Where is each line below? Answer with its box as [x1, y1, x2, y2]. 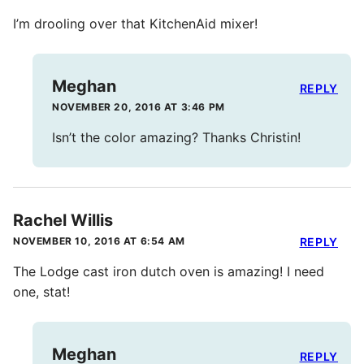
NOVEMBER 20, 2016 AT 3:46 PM [52, 101, 225, 114]
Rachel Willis [13, 210, 113, 231]
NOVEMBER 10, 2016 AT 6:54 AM [13, 235, 185, 248]
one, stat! [13, 284, 70, 301]
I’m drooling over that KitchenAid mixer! [13, 15, 258, 32]
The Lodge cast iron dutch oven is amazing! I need [13, 263, 324, 280]
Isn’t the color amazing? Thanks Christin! [52, 129, 301, 146]
